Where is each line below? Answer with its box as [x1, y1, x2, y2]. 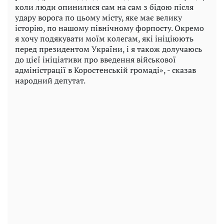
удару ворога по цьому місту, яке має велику [15, 11, 182, 23]
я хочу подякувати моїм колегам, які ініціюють [15, 32, 193, 44]
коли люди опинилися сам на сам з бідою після [15, 1, 193, 12]
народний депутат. [15, 74, 85, 86]
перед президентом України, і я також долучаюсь [15, 43, 202, 54]
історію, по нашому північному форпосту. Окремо [15, 22, 204, 33]
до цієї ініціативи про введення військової [15, 53, 176, 65]
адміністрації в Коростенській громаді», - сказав [15, 64, 196, 75]
